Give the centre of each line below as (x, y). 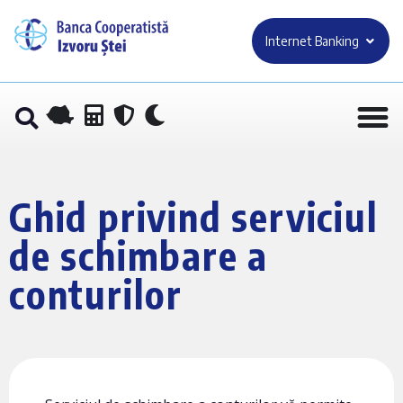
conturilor (96, 294)
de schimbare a (139, 255)
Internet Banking (312, 41)
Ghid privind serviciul (194, 216)
